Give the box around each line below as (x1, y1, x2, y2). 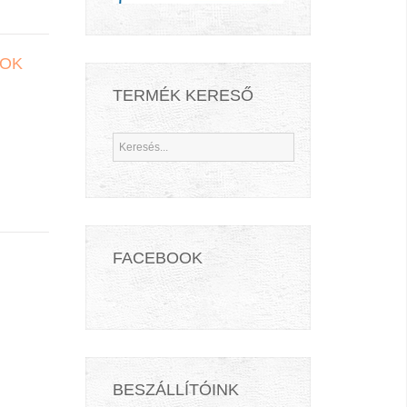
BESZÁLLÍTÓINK (113, 380, 239, 399)
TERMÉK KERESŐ (113, 85, 253, 104)
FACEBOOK (113, 248, 203, 267)
